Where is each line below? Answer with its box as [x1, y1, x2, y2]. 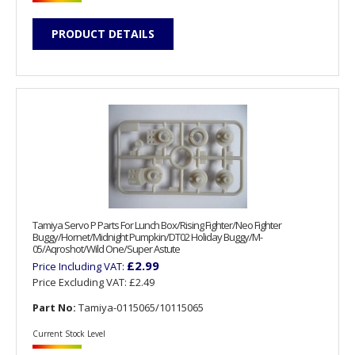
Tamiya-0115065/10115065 [76, 300, 204, 315]
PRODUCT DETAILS [52, 26, 155, 42]
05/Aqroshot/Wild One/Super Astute [32, 241, 180, 256]
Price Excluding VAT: [32, 274, 129, 289]
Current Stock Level [32, 327, 105, 339]
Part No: [32, 300, 76, 315]
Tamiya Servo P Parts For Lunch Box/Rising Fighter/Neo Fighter [32, 217, 281, 232]
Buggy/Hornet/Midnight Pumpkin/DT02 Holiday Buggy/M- [32, 229, 262, 244]
